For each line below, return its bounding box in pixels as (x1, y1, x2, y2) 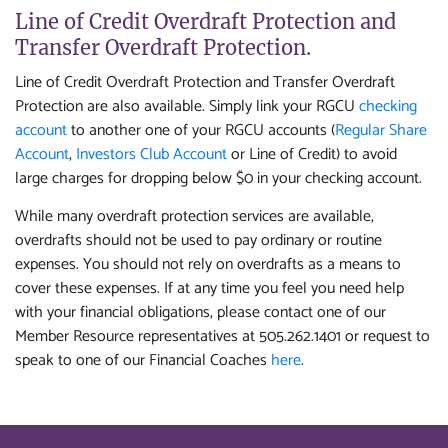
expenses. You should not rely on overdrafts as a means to (15, 251, 401, 278)
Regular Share (335, 117, 427, 144)
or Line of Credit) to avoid (227, 141, 397, 168)
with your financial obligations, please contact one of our (15, 299, 386, 326)
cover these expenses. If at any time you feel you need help (15, 275, 404, 302)
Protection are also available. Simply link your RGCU (15, 93, 359, 120)
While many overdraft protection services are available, (15, 203, 374, 230)
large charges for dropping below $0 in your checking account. (15, 165, 422, 192)
